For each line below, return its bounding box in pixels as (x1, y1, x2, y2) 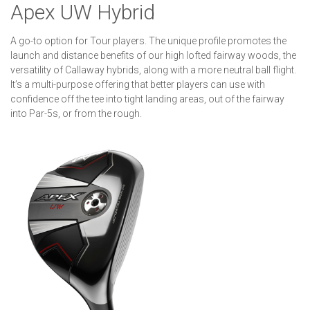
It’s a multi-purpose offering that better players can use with (10, 78, 265, 90)
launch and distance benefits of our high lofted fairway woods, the (10, 49, 296, 61)
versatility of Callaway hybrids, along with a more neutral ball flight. (10, 64, 296, 75)
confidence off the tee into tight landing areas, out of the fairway (10, 93, 284, 104)
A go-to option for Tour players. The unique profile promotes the (10, 35, 286, 46)
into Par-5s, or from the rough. (10, 107, 142, 119)
